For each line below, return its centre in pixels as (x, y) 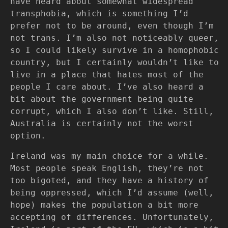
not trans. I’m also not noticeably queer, (115, 38)
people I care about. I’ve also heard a (107, 87)
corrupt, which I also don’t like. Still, (112, 111)
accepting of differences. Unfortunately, (112, 217)
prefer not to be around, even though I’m (112, 26)
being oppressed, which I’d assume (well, (112, 193)
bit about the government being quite (102, 99)
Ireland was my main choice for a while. (109, 156)
